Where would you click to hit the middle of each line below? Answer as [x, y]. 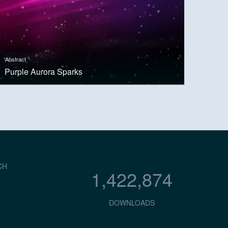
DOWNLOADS [132, 203]
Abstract [15, 59]
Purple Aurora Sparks [43, 71]
